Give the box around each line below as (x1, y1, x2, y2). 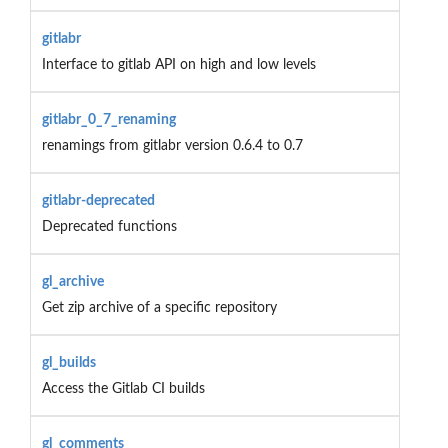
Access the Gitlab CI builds (41, 381, 205, 396)
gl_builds (41, 355, 96, 370)
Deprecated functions (41, 219, 177, 234)
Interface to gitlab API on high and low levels (41, 57, 316, 72)
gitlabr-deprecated (41, 193, 155, 208)
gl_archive (41, 274, 104, 289)
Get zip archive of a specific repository (41, 300, 277, 315)
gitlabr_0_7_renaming (41, 112, 176, 127)
